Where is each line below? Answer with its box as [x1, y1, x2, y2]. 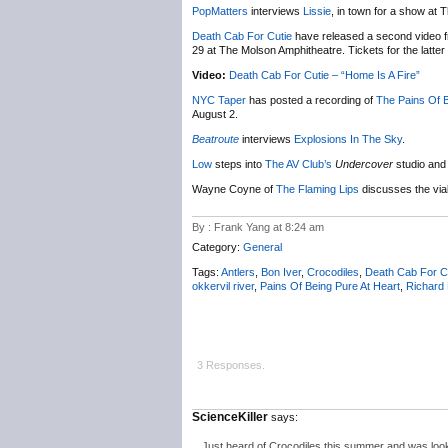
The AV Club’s [265, 158, 332, 170]
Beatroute [192, 133, 239, 145]
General [243, 241, 282, 253]
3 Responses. [197, 359, 265, 371]
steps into [212, 158, 265, 170]
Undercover [335, 158, 393, 170]
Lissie [303, 5, 331, 17]
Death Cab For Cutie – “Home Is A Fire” [229, 69, 420, 81]
